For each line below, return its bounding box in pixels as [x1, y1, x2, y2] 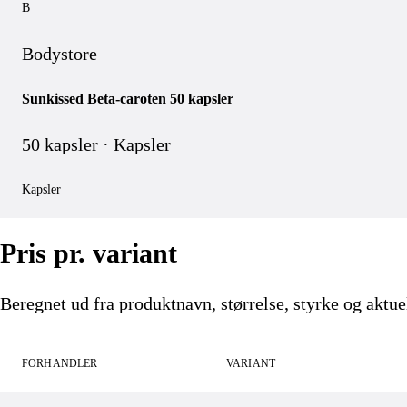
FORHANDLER [22, 357, 98, 371]
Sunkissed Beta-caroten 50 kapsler [22, 89, 233, 107]
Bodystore [22, 43, 97, 64]
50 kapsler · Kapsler [22, 134, 171, 154]
